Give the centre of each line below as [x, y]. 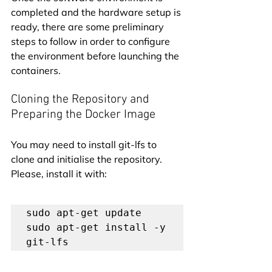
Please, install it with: [59, 173]
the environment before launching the [96, 56]
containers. [36, 70]
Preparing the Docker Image [83, 114]
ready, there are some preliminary [89, 26]
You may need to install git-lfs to [85, 144]
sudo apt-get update [84, 212]
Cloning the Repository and [82, 99]
